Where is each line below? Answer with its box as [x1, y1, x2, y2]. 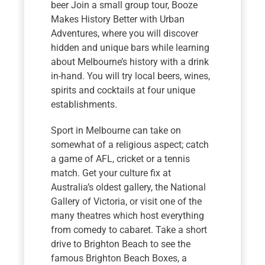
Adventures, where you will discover [51, 28, 199, 40]
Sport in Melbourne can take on [51, 125, 182, 137]
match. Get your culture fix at [51, 167, 172, 179]
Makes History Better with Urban [51, 14, 185, 25]
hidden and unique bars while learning [51, 42, 210, 54]
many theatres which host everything [51, 210, 205, 222]
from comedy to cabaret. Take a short [51, 224, 208, 236]
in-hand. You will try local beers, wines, [51, 70, 211, 82]
